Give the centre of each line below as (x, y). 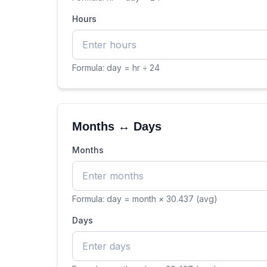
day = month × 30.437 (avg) (162, 199)
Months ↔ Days (117, 126)
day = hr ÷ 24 (133, 68)
